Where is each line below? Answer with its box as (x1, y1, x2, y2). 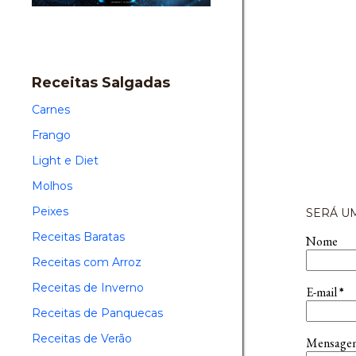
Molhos (32, 179, 72, 193)
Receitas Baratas (32, 230, 125, 244)
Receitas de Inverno (32, 281, 144, 295)
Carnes (32, 103, 70, 117)
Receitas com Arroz (32, 255, 141, 269)
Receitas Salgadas (32, 74, 170, 91)
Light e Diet (32, 153, 99, 168)
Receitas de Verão (32, 331, 132, 346)
